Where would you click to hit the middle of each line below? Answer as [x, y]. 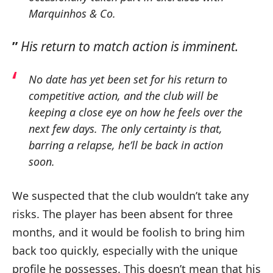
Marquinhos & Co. [72, 13]
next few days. [63, 128]
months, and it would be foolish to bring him [129, 232]
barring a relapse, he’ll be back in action [126, 145]
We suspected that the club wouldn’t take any [130, 195]
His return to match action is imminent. [129, 46]
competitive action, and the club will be [123, 95]
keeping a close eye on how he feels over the [136, 112]
